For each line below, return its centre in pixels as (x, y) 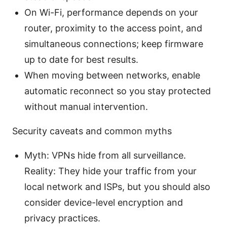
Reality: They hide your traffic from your (110, 171)
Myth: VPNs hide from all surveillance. (105, 156)
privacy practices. (62, 218)
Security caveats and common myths (92, 131)
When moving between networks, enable (112, 75)
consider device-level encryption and (104, 203)
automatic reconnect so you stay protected (118, 91)
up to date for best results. (81, 60)
